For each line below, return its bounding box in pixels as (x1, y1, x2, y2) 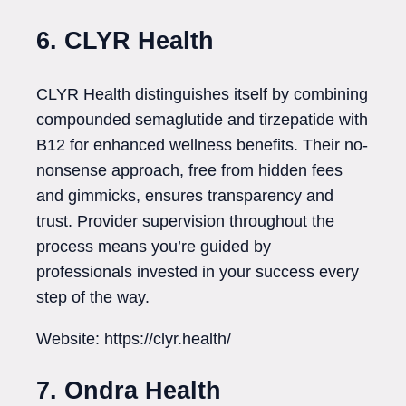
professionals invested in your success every (36, 262, 359, 281)
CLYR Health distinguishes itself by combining (36, 84, 368, 103)
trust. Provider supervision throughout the (36, 211, 334, 230)
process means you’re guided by (36, 237, 271, 256)
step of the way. (36, 287, 150, 306)
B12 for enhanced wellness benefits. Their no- (36, 135, 368, 154)
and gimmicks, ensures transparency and (36, 186, 333, 205)
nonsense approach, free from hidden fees (36, 160, 343, 179)
